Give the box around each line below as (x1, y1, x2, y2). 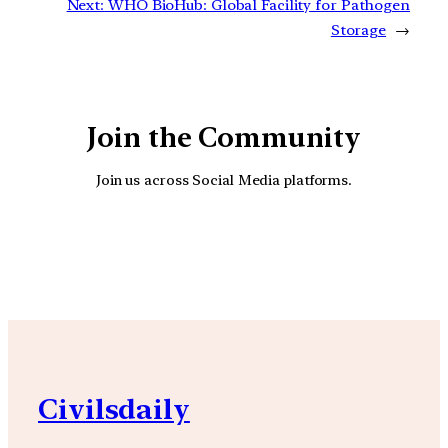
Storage (330, 21, 387, 40)
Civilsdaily (38, 392, 190, 427)
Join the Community (87, 121, 361, 155)
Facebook (199, 215, 403, 274)
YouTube (151, 215, 339, 274)
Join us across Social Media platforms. (95, 170, 353, 188)
